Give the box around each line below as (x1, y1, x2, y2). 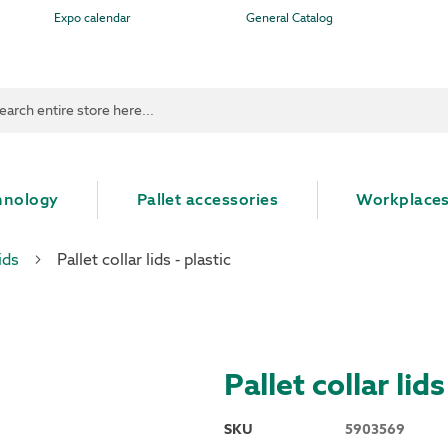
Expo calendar (53, 10, 130, 26)
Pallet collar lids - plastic (57, 249, 231, 270)
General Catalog (246, 10, 334, 26)
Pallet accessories (136, 189, 279, 210)
